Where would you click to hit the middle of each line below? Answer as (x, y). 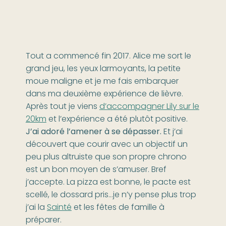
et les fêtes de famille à (118, 208)
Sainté (59, 208)
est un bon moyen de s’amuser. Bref (96, 170)
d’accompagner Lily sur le (149, 107)
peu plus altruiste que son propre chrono (106, 158)
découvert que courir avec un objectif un (106, 145)
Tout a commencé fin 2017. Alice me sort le (108, 57)
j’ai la (36, 208)
